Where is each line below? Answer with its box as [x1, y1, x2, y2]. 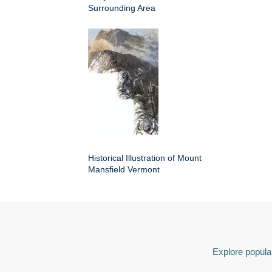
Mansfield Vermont [88, 165, 160, 174]
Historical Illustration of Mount [88, 153, 202, 163]
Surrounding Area [88, 3, 155, 13]
